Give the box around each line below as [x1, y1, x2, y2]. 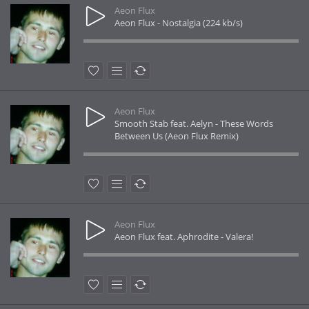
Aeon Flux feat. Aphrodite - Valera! [114, 230, 253, 243]
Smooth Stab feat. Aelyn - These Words [114, 117, 273, 130]
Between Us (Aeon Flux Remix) [114, 130, 239, 142]
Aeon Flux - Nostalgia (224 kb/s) [114, 17, 243, 29]
